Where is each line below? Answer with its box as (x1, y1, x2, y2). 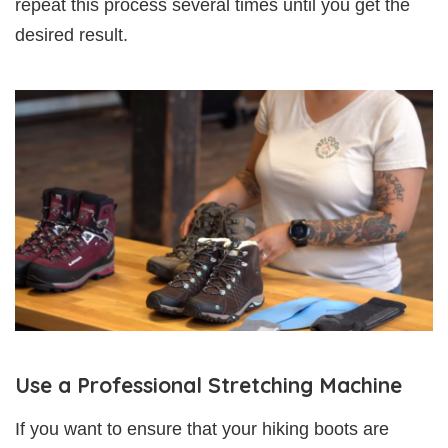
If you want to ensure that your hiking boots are (15, 419, 389, 440)
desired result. (15, 25, 128, 46)
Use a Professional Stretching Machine (15, 372, 402, 399)
